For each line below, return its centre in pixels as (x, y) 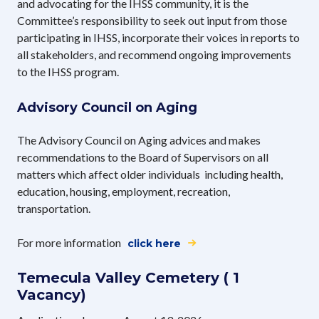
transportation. (54, 208)
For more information (70, 242)
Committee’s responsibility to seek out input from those (152, 20)
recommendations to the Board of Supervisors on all (143, 157)
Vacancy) (52, 294)
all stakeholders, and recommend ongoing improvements (154, 54)
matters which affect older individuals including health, (150, 174)
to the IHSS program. (68, 71)
